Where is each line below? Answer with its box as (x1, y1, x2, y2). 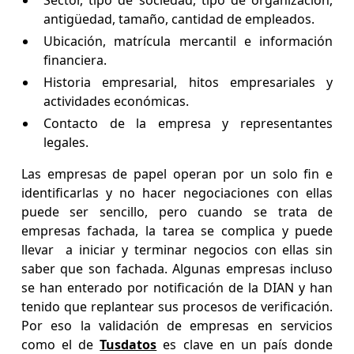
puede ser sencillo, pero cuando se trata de (21, 203, 333, 221)
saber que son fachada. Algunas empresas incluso (21, 260, 333, 278)
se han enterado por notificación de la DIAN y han (21, 279, 333, 297)
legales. (43, 134, 92, 152)
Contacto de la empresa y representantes (43, 115, 333, 133)
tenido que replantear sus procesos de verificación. (21, 298, 333, 316)
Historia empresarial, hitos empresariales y (43, 73, 333, 92)
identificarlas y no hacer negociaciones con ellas (21, 184, 333, 202)
